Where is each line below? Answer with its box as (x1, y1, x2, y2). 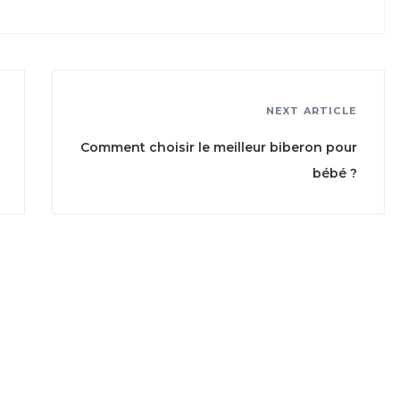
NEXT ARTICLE (265, 104, 357, 117)
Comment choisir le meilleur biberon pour (80, 139, 357, 155)
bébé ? (312, 165, 357, 181)
